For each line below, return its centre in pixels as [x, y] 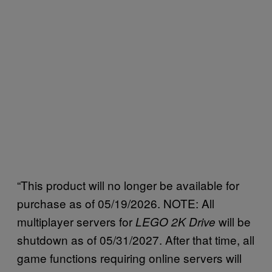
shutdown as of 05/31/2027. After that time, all [136, 239]
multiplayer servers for [76, 221]
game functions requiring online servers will [129, 257]
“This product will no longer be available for [128, 185]
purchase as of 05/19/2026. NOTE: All [116, 203]
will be [235, 221]
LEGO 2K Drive [177, 221]
